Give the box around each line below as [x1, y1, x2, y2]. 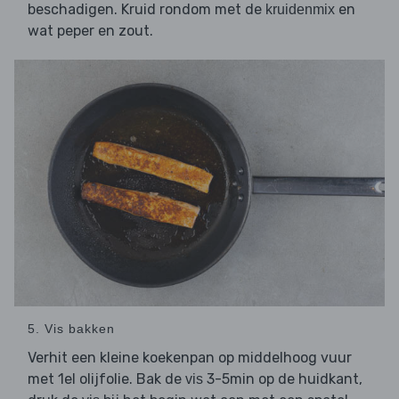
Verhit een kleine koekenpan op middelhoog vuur [28, 349, 352, 367]
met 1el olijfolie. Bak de [28, 370, 185, 388]
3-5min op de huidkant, [203, 370, 362, 388]
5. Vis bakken [28, 322, 115, 337]
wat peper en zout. [28, 21, 153, 39]
